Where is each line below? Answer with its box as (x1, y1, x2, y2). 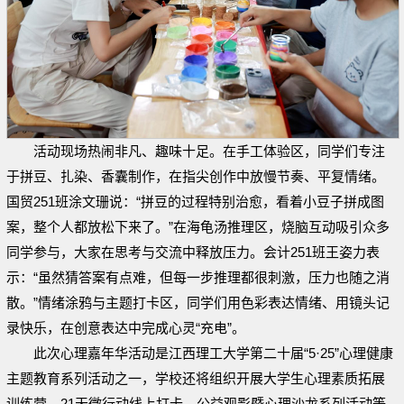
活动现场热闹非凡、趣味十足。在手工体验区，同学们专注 (33, 142, 385, 159)
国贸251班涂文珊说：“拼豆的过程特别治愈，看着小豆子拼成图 (6, 193, 384, 209)
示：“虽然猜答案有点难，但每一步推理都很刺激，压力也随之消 (6, 269, 390, 285)
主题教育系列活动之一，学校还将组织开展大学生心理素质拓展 (6, 370, 385, 386)
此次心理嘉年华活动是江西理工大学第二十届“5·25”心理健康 (33, 344, 393, 361)
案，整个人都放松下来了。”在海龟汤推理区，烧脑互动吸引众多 (6, 218, 390, 234)
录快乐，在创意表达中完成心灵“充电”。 (6, 319, 245, 335)
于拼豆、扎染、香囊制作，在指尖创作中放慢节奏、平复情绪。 (6, 168, 385, 184)
